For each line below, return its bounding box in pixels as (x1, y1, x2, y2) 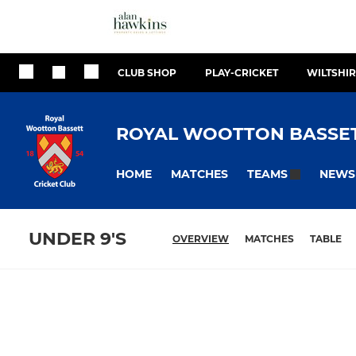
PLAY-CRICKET (205, 67, 278, 79)
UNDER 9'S (29, 228, 126, 250)
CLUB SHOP (118, 67, 176, 79)
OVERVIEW (172, 233, 229, 246)
